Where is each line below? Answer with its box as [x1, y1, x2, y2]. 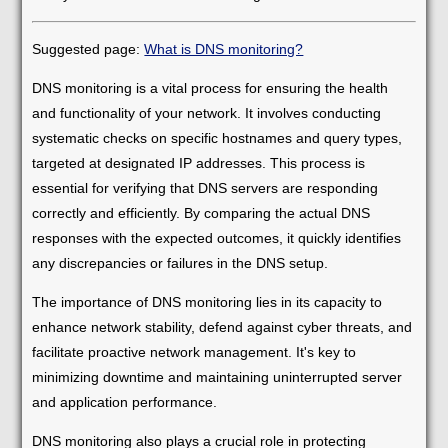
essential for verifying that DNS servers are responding [32, 179, 379, 196]
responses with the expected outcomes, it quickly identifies [32, 229, 402, 246]
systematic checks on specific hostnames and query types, [32, 129, 403, 146]
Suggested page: [32, 40, 145, 57]
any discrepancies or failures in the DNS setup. [32, 254, 329, 271]
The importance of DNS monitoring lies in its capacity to [32, 293, 383, 310]
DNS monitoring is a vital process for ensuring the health [32, 79, 389, 96]
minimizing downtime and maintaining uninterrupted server [32, 368, 403, 385]
